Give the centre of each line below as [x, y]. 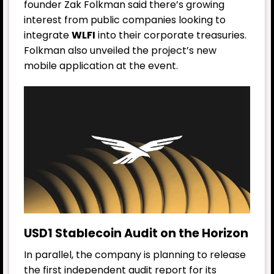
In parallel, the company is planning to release [135, 254]
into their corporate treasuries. [171, 35]
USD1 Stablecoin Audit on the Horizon [136, 233]
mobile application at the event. [101, 66]
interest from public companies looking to [125, 20]
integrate [48, 35]
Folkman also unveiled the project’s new [120, 51]
